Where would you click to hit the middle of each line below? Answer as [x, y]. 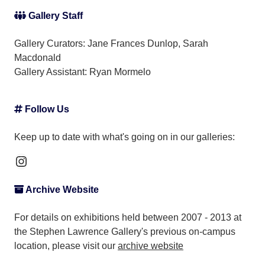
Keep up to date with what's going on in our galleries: [125, 137]
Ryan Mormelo [120, 72]
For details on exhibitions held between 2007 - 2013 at [128, 217]
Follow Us [46, 109]
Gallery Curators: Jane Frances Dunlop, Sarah [111, 43]
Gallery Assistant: [51, 72]
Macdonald [38, 57]
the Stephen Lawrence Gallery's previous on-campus [125, 231]
